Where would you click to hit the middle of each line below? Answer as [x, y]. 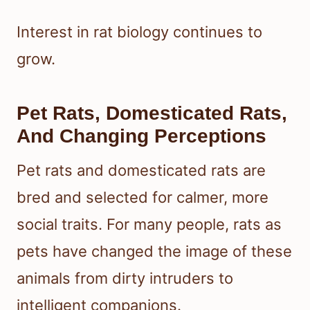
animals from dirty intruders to [125, 279]
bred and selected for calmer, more [143, 198]
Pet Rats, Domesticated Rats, [152, 113]
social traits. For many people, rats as [149, 225]
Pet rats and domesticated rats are [141, 171]
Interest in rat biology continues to [139, 32]
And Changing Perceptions [142, 136]
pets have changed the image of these [154, 252]
